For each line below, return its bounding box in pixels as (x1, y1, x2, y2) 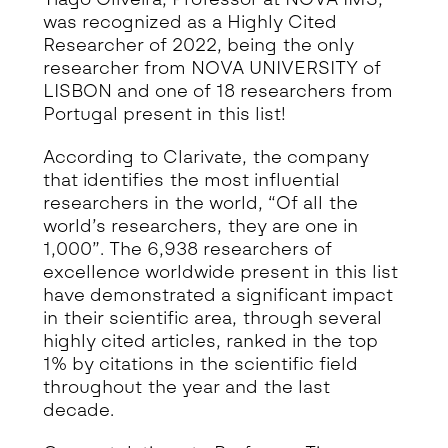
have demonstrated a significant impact (42, 284, 393, 306)
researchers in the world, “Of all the (42, 192, 358, 214)
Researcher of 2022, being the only (42, 34, 354, 56)
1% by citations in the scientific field (42, 353, 358, 375)
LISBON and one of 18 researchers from (42, 80, 393, 102)
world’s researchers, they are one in (42, 215, 358, 237)
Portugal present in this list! (42, 103, 286, 125)
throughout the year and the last (42, 376, 330, 398)
